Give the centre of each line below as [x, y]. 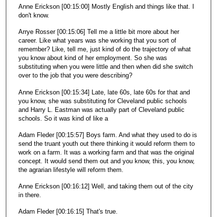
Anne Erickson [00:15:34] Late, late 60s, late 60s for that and [104, 92]
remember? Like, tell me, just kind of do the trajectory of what [104, 49]
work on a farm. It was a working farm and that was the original [106, 152]
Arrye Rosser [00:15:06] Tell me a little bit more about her [99, 32]
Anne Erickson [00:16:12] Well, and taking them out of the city [106, 186]
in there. [30, 195]
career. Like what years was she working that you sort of [97, 41]
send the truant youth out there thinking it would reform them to [106, 143]
